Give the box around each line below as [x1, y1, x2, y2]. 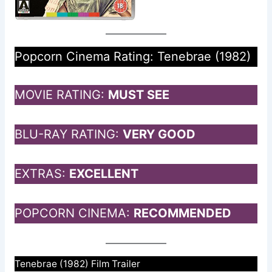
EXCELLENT [69, 166, 138, 181]
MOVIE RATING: [14, 87, 108, 102]
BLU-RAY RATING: [14, 126, 123, 141]
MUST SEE [107, 87, 169, 102]
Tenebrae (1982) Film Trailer [14, 257, 140, 270]
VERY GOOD [122, 126, 195, 141]
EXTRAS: [14, 166, 69, 181]
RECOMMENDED [133, 205, 231, 220]
